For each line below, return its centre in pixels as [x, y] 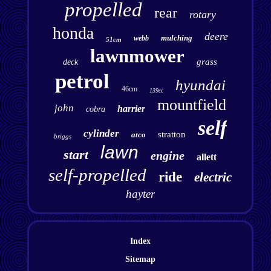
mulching [176, 38]
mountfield [191, 105]
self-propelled [98, 175]
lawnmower [138, 56]
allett [207, 157]
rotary [202, 15]
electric [213, 178]
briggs [62, 136]
